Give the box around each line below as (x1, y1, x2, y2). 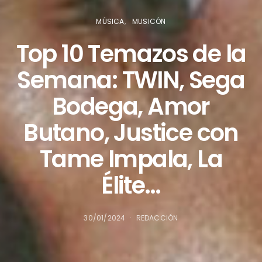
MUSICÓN (132, 16, 166, 27)
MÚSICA (96, 16, 125, 27)
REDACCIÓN (136, 213, 178, 223)
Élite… (101, 169, 161, 202)
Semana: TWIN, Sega (17, 64, 245, 97)
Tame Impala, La (40, 143, 222, 176)
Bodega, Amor (52, 90, 210, 123)
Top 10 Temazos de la (16, 37, 246, 71)
